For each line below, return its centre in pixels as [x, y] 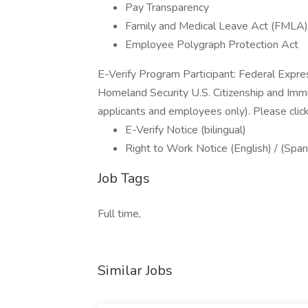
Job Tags [124, 178]
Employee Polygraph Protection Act [212, 45]
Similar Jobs [135, 271]
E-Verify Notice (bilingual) [186, 130]
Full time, [119, 214]
